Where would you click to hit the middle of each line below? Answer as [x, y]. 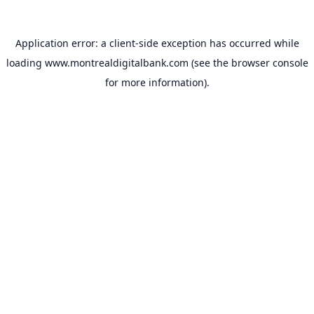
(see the [208, 63]
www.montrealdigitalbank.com [116, 63]
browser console [269, 63]
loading [25, 63]
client [122, 43]
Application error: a [62, 43]
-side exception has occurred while [217, 43]
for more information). [157, 82]
